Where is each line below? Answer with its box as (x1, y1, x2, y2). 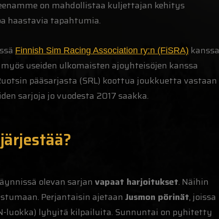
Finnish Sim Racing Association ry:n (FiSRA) (15, 45, 189, 55)
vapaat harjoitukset (95, 175, 178, 189)
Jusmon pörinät (125, 190, 189, 204)
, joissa (189, 190, 216, 204)
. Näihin (178, 175, 209, 189)
